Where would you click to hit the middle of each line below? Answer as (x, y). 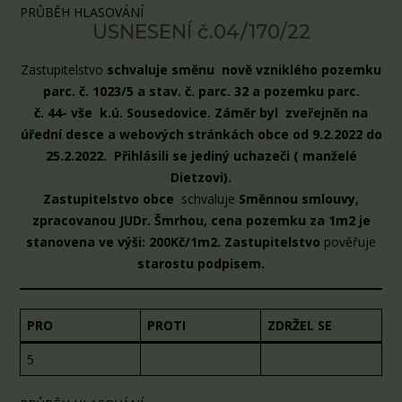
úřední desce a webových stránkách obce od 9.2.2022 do (201, 134)
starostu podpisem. (201, 263)
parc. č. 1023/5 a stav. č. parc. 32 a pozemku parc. (201, 91)
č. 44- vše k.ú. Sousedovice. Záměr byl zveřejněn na (201, 113)
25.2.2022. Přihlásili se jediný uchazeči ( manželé (201, 156)
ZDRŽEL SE (300, 326)
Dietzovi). (201, 177)
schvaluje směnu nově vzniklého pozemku (244, 70)
